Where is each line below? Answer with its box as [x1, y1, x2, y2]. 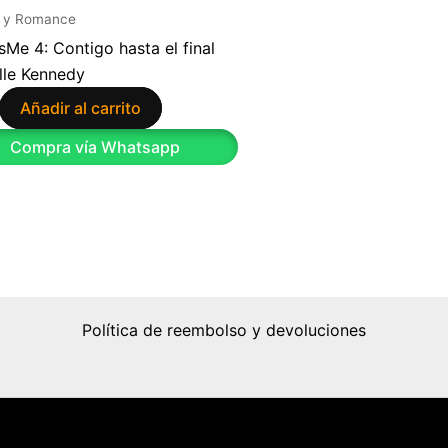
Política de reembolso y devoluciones [81, 320, 366, 340]
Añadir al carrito [20, 97, 141, 118]
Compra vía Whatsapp [6, 136, 180, 157]
